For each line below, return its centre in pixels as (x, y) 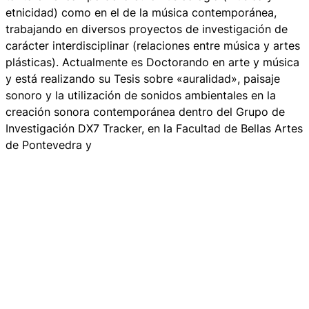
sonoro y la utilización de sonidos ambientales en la (141, 95)
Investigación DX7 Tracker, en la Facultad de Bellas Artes (154, 128)
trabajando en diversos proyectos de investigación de (147, 29)
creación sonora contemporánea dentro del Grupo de (145, 111)
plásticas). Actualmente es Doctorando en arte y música (152, 62)
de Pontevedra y (49, 144)
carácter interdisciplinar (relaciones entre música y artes (153, 45)
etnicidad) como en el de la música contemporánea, (141, 12)
